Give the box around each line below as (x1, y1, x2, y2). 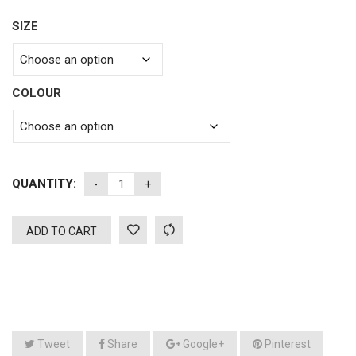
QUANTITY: (12, 176, 76, 191)
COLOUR (12, 85, 61, 100)
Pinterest (262, 337, 311, 350)
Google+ (180, 337, 224, 350)
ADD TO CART (26, 224, 97, 238)
